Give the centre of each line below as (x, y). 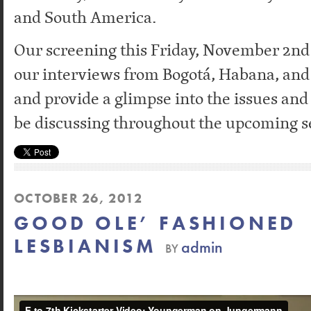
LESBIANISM (86, 246)
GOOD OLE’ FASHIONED (155, 224)
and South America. (85, 17)
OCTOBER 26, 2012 (78, 199)
